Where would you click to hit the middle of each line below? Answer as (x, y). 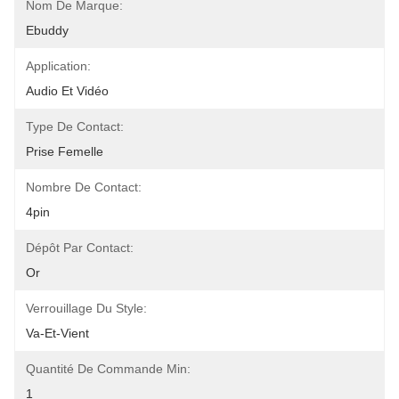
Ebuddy (47, 30)
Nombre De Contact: (84, 187)
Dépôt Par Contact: (80, 248)
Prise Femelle (65, 151)
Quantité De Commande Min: (108, 369)
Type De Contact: (75, 126)
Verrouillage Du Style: (86, 308)
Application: (58, 66)
